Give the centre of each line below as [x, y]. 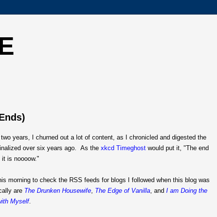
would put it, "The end [177, 148]
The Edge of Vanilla [123, 190]
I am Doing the [187, 190]
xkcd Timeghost [123, 148]
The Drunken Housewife [58, 190]
